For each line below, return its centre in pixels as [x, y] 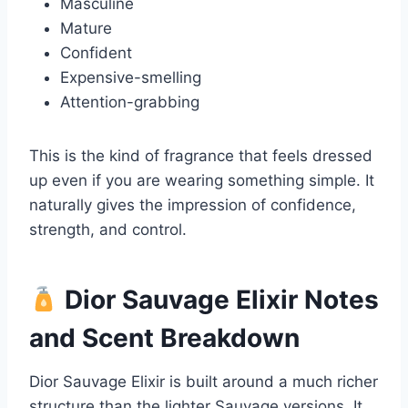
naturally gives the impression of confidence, [193, 205]
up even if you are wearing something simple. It [202, 181]
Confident [96, 53]
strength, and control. [108, 230]
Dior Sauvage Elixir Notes [218, 300]
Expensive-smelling [131, 78]
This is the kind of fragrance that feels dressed [201, 156]
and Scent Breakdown [164, 338]
